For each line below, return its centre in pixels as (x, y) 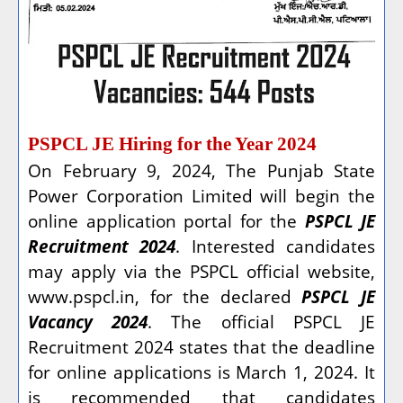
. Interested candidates (276, 246)
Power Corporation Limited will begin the (201, 195)
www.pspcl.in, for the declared (165, 296)
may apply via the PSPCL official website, (201, 271)
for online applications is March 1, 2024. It (201, 372)
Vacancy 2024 (88, 321)
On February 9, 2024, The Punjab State (201, 170)
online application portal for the (166, 220)
